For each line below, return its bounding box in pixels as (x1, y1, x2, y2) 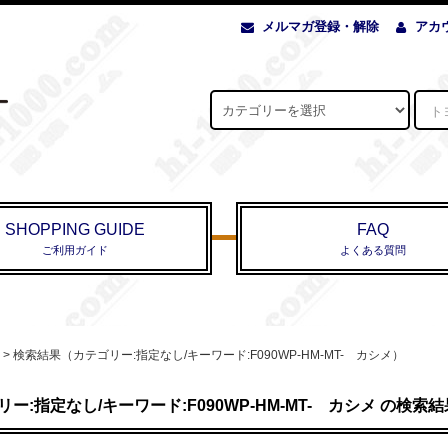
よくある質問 (340, 244, 407, 257)
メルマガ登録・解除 (261, 18, 379, 34)
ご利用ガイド (41, 244, 108, 257)
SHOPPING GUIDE (4, 221, 145, 239)
